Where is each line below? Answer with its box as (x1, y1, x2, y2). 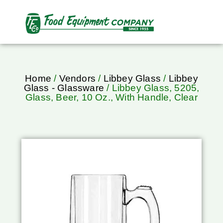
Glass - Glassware (23, 83, 104, 94)
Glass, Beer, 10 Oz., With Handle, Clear (25, 92, 198, 103)
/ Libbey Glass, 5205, (104, 83, 200, 94)
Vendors (59, 73, 96, 84)
